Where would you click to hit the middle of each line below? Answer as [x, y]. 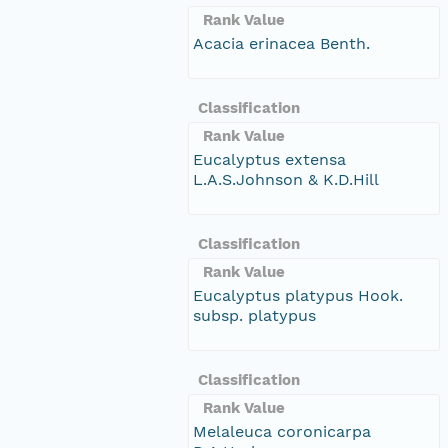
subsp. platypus [254, 315]
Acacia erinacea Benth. [281, 43]
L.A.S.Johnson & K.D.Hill [286, 179]
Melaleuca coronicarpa [282, 431]
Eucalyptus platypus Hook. [298, 295]
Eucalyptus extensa [269, 159]
